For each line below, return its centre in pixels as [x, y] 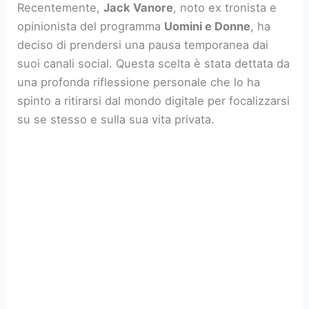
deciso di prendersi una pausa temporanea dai [143, 44]
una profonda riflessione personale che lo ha [139, 82]
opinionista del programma [91, 26]
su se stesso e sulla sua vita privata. [116, 119]
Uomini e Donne [208, 26]
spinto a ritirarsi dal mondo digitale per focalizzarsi [154, 100]
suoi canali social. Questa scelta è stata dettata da [154, 63]
